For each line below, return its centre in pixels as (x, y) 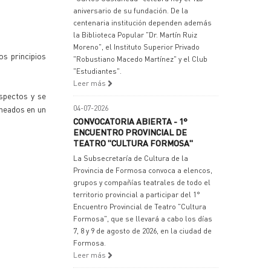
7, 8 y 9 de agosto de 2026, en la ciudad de (142, 231)
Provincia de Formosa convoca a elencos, (143, 170)
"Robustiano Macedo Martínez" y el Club (140, 59)
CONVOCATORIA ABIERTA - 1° (130, 121)
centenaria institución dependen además (142, 23)
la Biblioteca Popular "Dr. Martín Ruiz (135, 35)
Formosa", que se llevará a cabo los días (143, 219)
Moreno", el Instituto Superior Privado (136, 47)
